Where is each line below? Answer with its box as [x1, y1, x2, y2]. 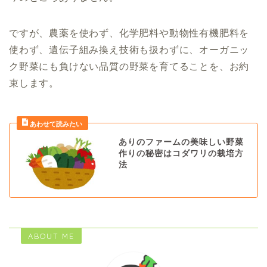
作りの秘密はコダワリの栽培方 [118, 148, 244, 158]
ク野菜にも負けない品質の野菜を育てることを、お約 [9, 61, 250, 72]
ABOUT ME [28, 231, 74, 241]
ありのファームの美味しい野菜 [118, 137, 244, 147]
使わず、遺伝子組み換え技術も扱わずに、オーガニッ [9, 44, 250, 55]
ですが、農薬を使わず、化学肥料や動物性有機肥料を [9, 27, 250, 38]
